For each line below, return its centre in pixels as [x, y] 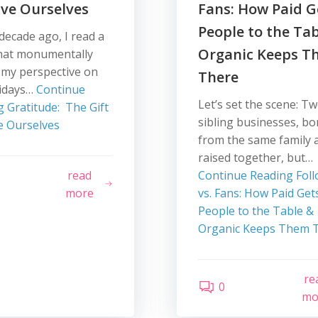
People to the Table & [256, 211]
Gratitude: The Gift [57, 107]
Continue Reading [245, 175]
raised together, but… [255, 158]
